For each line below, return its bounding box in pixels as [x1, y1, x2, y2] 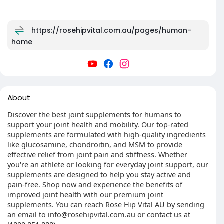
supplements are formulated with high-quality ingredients [7, 129, 206, 139]
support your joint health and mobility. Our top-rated [7, 119, 188, 129]
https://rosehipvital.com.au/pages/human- [31, 25, 191, 35]
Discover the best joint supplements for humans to [7, 109, 181, 119]
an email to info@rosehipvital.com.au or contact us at [7, 209, 190, 219]
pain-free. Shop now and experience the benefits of [7, 179, 182, 189]
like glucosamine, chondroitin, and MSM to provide [7, 139, 182, 149]
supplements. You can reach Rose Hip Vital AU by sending [7, 199, 204, 209]
